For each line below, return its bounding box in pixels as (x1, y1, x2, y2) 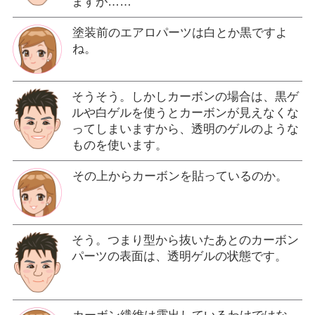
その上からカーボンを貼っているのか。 (72, 169, 288, 184)
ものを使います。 (71, 139, 167, 153)
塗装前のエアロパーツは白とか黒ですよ (72, 26, 288, 40)
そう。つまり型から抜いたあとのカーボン (71, 233, 299, 247)
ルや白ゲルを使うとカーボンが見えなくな (71, 106, 299, 120)
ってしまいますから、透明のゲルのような (71, 122, 299, 136)
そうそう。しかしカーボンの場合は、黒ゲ (71, 90, 299, 104)
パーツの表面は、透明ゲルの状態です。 (71, 250, 287, 264)
